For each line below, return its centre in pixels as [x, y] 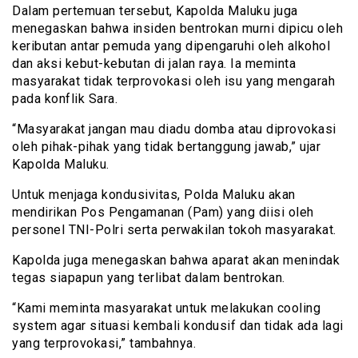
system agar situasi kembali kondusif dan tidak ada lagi [178, 326]
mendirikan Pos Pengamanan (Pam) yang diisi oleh [163, 213]
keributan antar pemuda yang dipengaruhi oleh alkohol [171, 46]
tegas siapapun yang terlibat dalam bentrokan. [149, 278]
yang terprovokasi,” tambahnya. [104, 344]
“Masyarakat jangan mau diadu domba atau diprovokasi [174, 129]
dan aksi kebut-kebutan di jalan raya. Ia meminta [154, 64]
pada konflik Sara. [65, 99]
